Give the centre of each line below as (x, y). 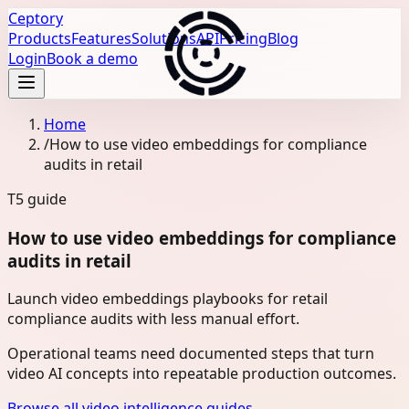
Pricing (243, 38)
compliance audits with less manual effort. (153, 319)
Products (40, 38)
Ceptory (36, 18)
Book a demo (92, 58)
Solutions (164, 38)
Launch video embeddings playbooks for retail (168, 299)
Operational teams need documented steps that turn (191, 354)
